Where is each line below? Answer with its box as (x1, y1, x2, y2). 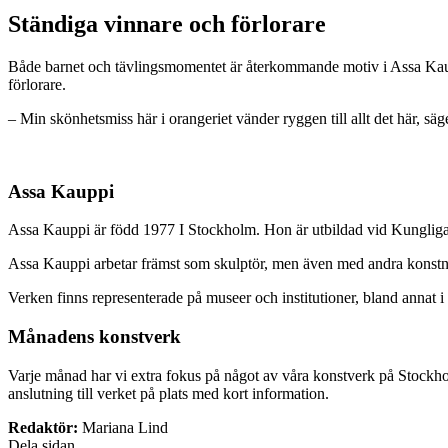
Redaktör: (8, 418, 78, 436)
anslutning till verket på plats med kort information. (8, 384, 329, 402)
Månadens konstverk (8, 326, 181, 348)
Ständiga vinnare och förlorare (8, 11, 326, 38)
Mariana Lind (82, 418, 168, 436)
